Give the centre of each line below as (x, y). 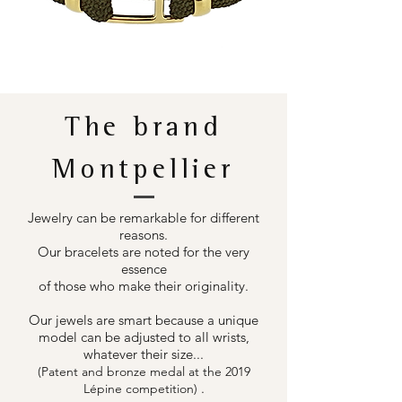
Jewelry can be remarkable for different (144, 218)
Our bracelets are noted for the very (144, 252)
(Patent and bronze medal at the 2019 (144, 372)
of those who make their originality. (144, 286)
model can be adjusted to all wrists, (144, 337)
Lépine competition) (140, 389)
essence (144, 269)
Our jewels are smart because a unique (144, 320)
